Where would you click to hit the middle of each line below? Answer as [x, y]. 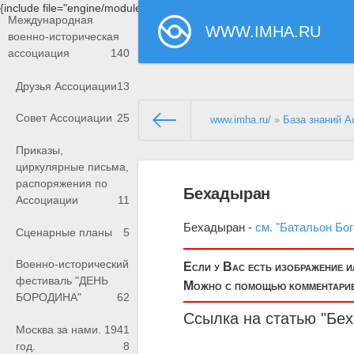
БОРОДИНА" [49, 298]
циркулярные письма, [72, 167]
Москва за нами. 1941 [73, 329]
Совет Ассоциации [64, 118]
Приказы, [40, 151]
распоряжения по [62, 184]
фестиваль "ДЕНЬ [62, 281]
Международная [51, 20]
